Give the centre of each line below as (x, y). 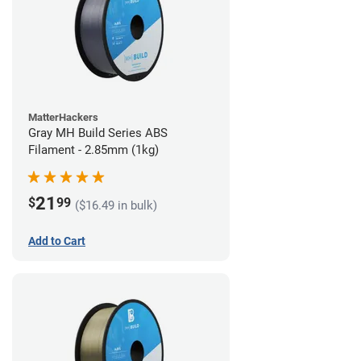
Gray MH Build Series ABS (98, 133)
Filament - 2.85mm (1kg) (93, 150)
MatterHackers (63, 118)
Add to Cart (57, 241)
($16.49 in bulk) (116, 205)
